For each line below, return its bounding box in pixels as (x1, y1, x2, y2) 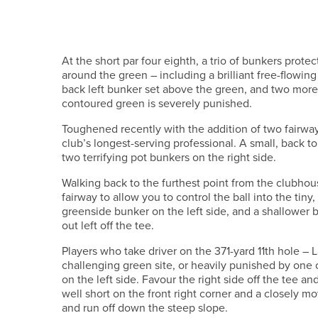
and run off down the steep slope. (62, 300, 228, 316)
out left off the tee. (62, 217, 154, 234)
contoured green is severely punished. (62, 95, 252, 111)
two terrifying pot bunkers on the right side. (62, 149, 276, 165)
